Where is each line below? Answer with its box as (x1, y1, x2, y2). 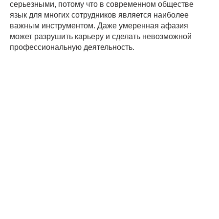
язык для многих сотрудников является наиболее (10, 11, 189, 20)
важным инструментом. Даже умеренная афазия (10, 22, 188, 30)
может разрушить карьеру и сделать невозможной (10, 32, 192, 41)
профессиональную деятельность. (10, 43, 134, 52)
